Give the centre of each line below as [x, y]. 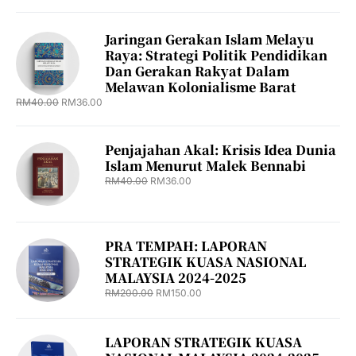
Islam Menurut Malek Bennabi [205, 166]
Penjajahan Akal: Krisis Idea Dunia [221, 150]
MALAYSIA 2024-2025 [176, 278]
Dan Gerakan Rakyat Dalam [197, 71]
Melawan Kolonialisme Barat [201, 87]
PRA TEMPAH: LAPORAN [186, 246]
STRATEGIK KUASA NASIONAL [205, 262]
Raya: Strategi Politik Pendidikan [216, 55]
